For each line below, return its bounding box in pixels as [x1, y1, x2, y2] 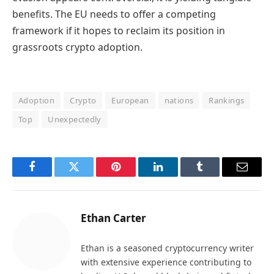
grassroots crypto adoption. [12, 40, 143, 54]
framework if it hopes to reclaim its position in [12, 23, 225, 37]
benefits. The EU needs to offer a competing [12, 7, 216, 21]
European [111, 95, 149, 106]
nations [164, 95, 194, 106]
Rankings [209, 95, 245, 106]
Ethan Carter [81, 211, 146, 226]
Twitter [73, 170, 105, 182]
